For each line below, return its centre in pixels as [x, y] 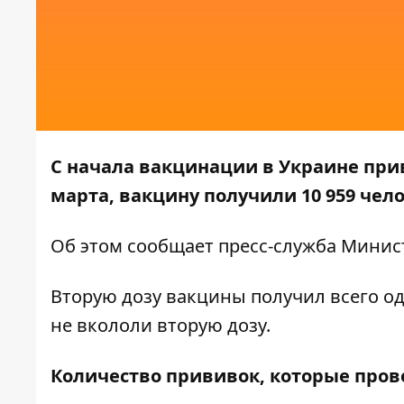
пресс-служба [277, 246]
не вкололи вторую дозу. [161, 326]
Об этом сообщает [134, 246]
